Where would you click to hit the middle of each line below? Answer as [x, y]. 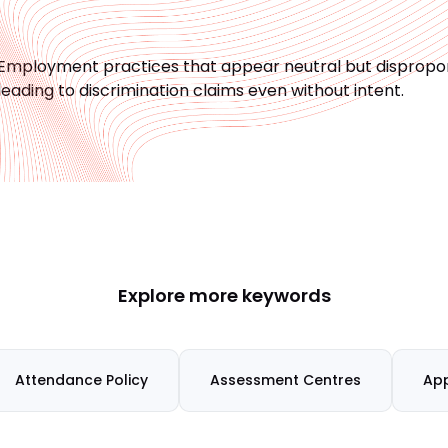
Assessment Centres [285, 380]
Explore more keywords [224, 295]
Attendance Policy [81, 380]
